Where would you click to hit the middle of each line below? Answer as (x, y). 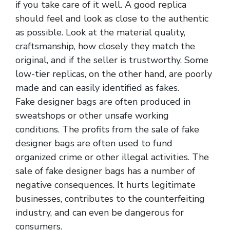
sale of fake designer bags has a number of (105, 171)
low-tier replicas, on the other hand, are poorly (114, 74)
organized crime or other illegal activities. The (112, 157)
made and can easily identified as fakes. (97, 88)
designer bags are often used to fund (94, 143)
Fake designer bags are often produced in (103, 101)
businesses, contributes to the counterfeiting (110, 198)
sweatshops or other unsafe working (92, 115)
